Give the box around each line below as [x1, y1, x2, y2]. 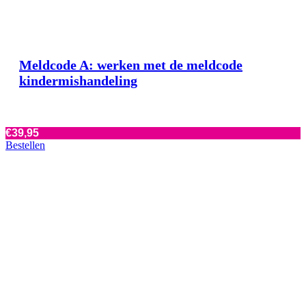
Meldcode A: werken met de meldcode [19, 57, 242, 72]
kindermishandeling [19, 72, 137, 88]
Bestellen [5, 139, 45, 151]
